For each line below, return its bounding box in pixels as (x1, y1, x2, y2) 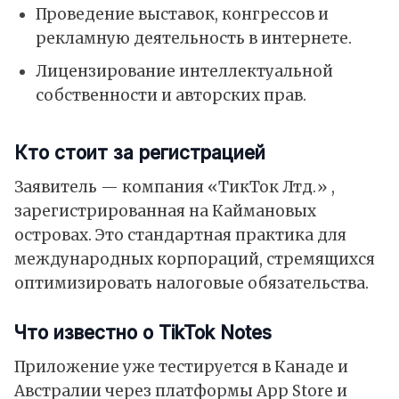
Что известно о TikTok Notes (14, 322, 272, 345)
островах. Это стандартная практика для (14, 225, 346, 246)
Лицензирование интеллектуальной (35, 61, 333, 81)
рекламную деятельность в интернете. (35, 28, 352, 48)
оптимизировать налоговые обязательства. (14, 273, 369, 294)
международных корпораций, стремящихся (14, 249, 375, 270)
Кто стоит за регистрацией (14, 142, 265, 165)
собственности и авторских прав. (35, 85, 306, 105)
